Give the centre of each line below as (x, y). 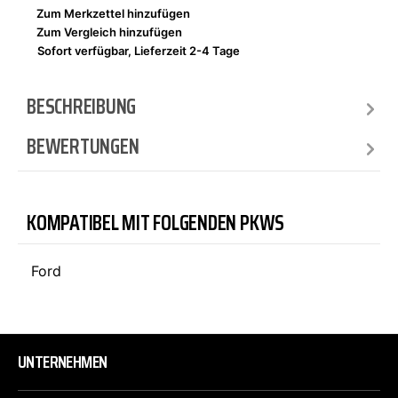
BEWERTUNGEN (83, 147)
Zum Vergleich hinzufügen (109, 32)
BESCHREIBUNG (82, 107)
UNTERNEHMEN (63, 362)
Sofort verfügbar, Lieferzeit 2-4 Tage (139, 51)
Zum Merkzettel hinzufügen (113, 13)
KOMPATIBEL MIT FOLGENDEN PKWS (156, 223)
